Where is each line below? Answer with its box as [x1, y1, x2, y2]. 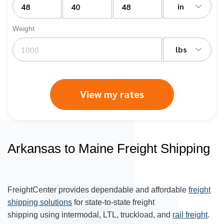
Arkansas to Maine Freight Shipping [7, 141, 210, 156]
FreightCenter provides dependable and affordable [7, 185, 188, 194]
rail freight [172, 210, 207, 219]
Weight [12, 24, 34, 32]
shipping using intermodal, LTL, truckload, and [7, 210, 172, 219]
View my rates [80, 87, 144, 100]
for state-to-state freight [72, 198, 154, 206]
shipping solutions [7, 198, 72, 206]
